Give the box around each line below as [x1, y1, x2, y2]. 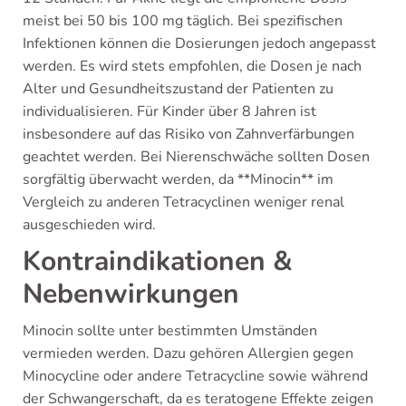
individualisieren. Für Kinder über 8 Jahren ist [23, 101, 316, 121]
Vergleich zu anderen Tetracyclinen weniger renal [23, 192, 344, 212]
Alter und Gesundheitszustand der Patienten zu [23, 79, 333, 99]
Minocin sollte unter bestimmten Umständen [23, 321, 317, 341]
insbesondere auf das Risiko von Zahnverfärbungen [23, 124, 354, 144]
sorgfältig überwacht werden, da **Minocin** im [23, 169, 333, 189]
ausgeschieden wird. [23, 215, 156, 235]
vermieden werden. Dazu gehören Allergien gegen [23, 343, 353, 363]
